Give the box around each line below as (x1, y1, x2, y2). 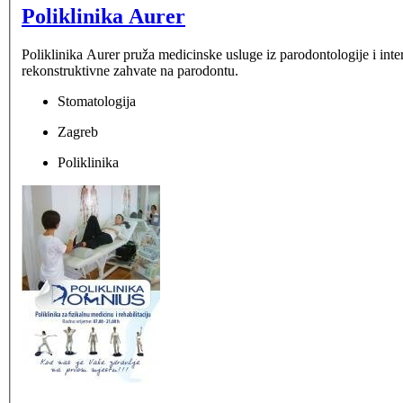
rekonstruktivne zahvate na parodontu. (22, 62, 238, 78)
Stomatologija (58, 93, 136, 109)
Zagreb (58, 123, 98, 139)
